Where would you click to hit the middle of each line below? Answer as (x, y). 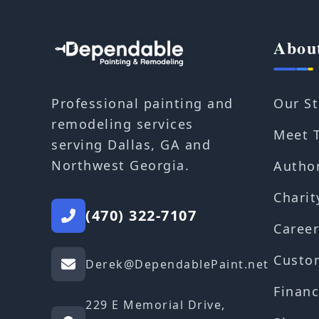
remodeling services (122, 124)
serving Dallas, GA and (131, 145)
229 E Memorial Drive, (156, 305)
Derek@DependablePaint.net (177, 265)
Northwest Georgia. (120, 166)
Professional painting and (142, 104)
